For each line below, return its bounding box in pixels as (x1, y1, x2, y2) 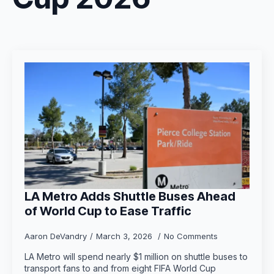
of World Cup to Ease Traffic (24, 204, 191, 218)
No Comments (164, 231, 218, 241)
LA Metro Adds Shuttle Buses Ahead (24, 189, 235, 204)
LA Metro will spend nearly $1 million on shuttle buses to (24, 251, 248, 262)
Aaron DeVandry (24, 231, 87, 241)
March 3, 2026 (96, 231, 155, 241)
